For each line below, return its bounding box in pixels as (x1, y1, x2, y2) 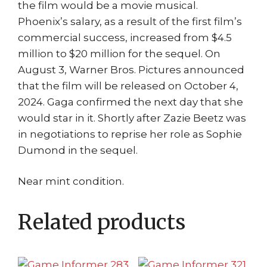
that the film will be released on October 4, (18, 79, 238, 92)
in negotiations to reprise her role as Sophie (18, 128, 242, 140)
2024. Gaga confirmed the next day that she (18, 95, 243, 108)
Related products (18, 209, 185, 235)
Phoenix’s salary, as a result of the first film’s (18, 15, 242, 27)
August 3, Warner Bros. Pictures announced (18, 63, 244, 76)
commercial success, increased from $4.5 (18, 31, 232, 44)
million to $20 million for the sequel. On (18, 47, 221, 60)
